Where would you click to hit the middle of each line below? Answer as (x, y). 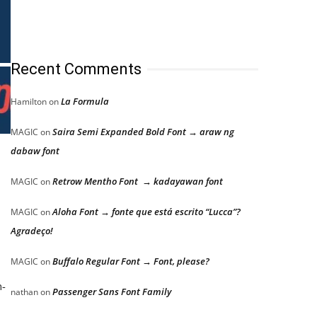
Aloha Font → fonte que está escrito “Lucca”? (146, 212)
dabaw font (35, 151)
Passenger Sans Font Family (112, 292)
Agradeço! (32, 231)
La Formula (85, 101)
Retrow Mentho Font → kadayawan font (138, 181)
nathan (24, 292)
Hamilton (29, 102)
